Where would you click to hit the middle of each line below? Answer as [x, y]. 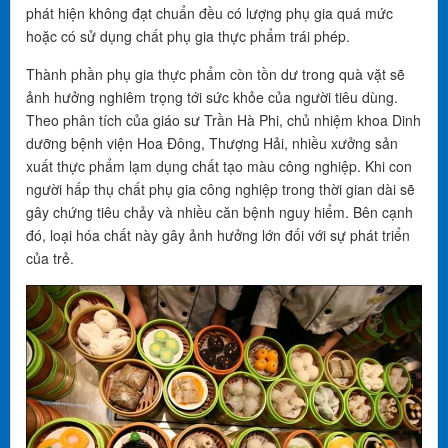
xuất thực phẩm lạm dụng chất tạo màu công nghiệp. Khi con [219, 166]
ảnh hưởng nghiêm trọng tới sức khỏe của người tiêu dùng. [212, 97]
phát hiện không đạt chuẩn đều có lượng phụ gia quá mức [209, 13]
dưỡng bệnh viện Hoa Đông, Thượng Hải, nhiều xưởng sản [212, 143]
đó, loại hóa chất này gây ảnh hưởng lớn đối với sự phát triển [218, 235]
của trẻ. [50, 258]
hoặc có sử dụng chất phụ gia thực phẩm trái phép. [188, 36]
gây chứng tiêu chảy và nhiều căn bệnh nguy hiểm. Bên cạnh [219, 212]
